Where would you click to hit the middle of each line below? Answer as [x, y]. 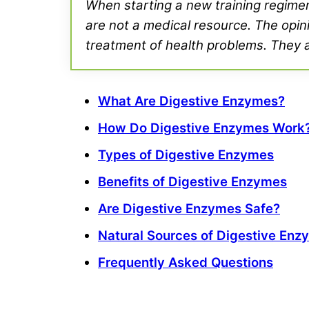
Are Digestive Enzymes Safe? [189, 208]
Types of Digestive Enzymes [186, 154]
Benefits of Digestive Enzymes [192, 181]
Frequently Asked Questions [186, 262]
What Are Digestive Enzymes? [191, 101]
